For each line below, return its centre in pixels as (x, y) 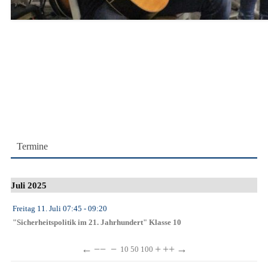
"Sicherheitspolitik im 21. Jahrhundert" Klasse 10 (97, 223)
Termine (32, 146)
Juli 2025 (29, 185)
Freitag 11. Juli (37, 209)
